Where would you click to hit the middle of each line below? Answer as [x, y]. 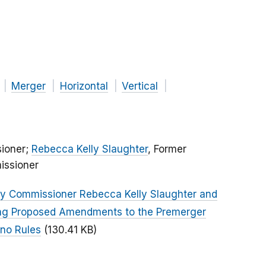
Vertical [140, 86]
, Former [167, 149]
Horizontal [84, 86]
